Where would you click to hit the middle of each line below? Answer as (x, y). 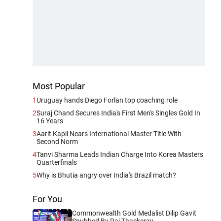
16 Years (50, 121)
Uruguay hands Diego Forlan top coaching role (107, 100)
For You (47, 199)
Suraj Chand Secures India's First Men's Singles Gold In (118, 113)
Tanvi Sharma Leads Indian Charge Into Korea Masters (120, 154)
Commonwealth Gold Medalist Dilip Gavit (134, 213)
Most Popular (59, 86)
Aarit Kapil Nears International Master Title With (109, 133)
